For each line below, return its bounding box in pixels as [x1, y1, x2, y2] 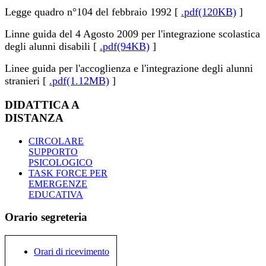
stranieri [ [5, 75, 49, 87]
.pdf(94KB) [100, 40, 150, 53]
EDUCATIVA [28, 189, 83, 199]
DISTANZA [5, 112, 64, 124]
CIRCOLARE [28, 135, 84, 146]
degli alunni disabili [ [5, 40, 100, 53]
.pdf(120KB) [181, 6, 236, 18]
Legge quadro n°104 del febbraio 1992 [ [5, 6, 181, 18]
